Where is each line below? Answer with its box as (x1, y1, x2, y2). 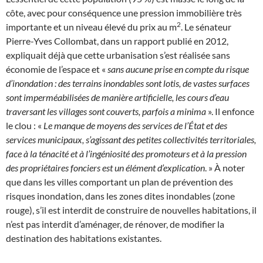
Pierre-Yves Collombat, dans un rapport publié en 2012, (6, 35, 228, 47)
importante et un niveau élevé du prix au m (6, 21, 177, 33)
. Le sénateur (181, 21, 231, 33)
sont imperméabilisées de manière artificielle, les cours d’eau (6, 92, 229, 103)
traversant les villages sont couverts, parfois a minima (6, 106, 206, 117)
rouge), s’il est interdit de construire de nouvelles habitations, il (6, 204, 257, 216)
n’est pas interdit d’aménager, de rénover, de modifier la (6, 218, 224, 230)
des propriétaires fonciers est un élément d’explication (6, 162, 205, 174)
